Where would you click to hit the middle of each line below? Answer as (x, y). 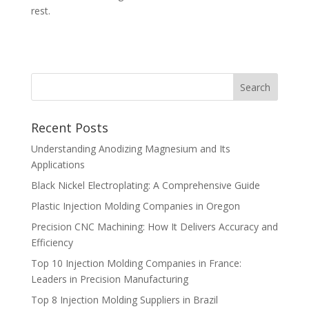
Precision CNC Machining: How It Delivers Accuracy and (154, 227)
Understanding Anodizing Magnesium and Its (130, 149)
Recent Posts (69, 128)
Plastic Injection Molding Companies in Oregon (135, 206)
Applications (58, 165)
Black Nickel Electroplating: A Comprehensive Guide (145, 186)
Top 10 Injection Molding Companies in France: (136, 263)
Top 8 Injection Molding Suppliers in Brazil (124, 300)
